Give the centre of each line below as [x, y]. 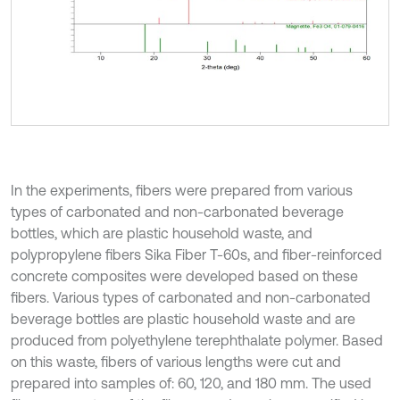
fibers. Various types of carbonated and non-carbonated [191, 297]
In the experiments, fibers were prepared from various [182, 190]
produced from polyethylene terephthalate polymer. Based [197, 340]
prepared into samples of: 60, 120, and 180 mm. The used [191, 383]
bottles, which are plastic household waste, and [162, 233]
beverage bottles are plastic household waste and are [183, 318]
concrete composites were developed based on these [184, 275]
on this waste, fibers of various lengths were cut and [176, 361]
